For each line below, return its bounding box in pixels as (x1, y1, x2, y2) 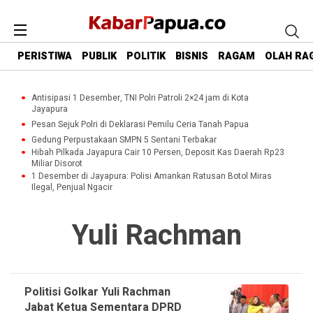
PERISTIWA (17, 49, 72, 64)
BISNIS (175, 49, 208, 64)
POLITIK (126, 49, 166, 64)
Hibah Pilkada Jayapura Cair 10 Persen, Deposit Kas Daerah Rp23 (31, 146, 284, 159)
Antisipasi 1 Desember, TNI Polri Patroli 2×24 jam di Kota (31, 92, 249, 104)
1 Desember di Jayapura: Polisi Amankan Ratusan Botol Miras (31, 170, 272, 182)
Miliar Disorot (31, 157, 82, 170)
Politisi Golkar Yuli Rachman (24, 284, 170, 300)
